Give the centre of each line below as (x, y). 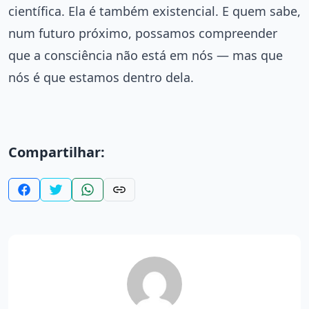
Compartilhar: (57, 152)
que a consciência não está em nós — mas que (146, 55)
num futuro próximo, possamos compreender (143, 33)
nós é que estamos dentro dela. (101, 77)
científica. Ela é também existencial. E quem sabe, (154, 11)
